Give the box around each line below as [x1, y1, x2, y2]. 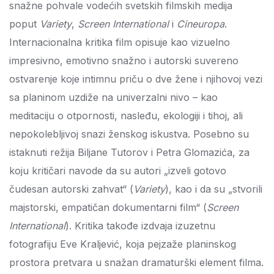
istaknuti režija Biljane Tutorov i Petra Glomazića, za [9, 146, 250, 158]
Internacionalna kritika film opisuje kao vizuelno [9, 36, 230, 48]
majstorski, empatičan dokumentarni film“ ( [9, 201, 207, 213]
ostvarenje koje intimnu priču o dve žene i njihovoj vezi [9, 73, 262, 85]
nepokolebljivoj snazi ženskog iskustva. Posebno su [9, 128, 249, 140]
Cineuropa [177, 18, 224, 30]
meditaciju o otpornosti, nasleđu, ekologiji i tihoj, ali [9, 109, 243, 122]
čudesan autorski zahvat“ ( [9, 183, 133, 195]
